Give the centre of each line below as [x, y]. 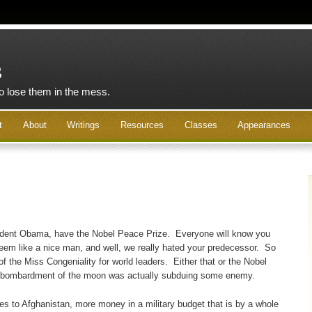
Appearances [264, 125]
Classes [201, 125]
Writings [84, 125]
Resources [142, 125]
